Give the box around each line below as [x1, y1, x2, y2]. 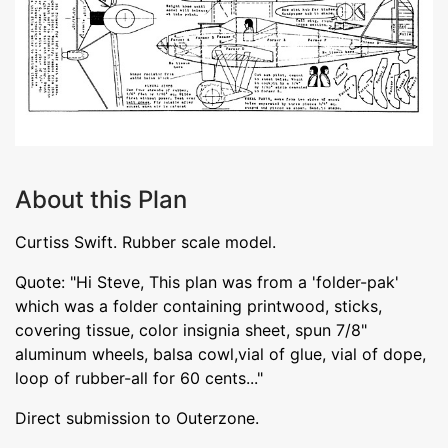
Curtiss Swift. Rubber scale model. [15, 231, 276, 252]
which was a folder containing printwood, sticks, [15, 295, 382, 316]
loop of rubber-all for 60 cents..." [15, 367, 263, 388]
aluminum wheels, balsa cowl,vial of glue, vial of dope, [15, 343, 426, 364]
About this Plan [15, 184, 187, 214]
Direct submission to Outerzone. [15, 407, 259, 428]
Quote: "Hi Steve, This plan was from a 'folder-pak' [15, 271, 399, 292]
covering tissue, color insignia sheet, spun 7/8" [15, 319, 367, 340]
